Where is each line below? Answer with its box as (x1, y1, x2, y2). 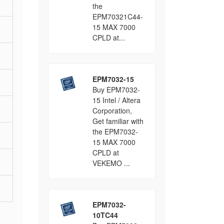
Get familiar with (92, 116, 143, 126)
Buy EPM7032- (92, 84, 140, 94)
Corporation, (92, 105, 132, 115)
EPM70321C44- (92, 11, 143, 21)
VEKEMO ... (92, 158, 130, 168)
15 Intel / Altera (92, 95, 140, 105)
